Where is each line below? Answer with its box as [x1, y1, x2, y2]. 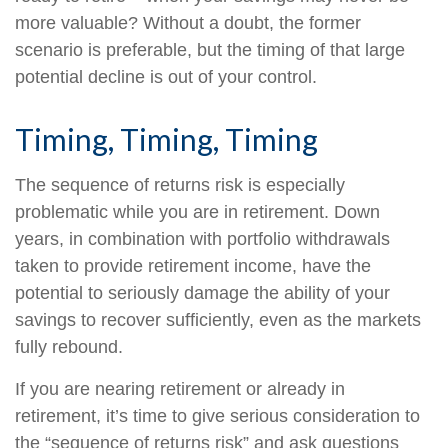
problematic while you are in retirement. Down [15, 202, 380, 222]
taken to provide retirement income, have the [15, 256, 371, 276]
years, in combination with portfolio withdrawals [15, 229, 390, 249]
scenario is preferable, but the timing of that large [15, 40, 405, 60]
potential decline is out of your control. [15, 67, 317, 87]
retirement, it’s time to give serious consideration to [15, 406, 420, 426]
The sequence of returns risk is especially [15, 175, 345, 195]
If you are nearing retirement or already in [15, 379, 345, 399]
